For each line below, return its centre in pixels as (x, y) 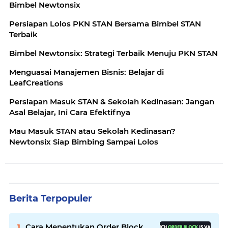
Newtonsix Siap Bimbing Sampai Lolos (84, 141)
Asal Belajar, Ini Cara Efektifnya (70, 112)
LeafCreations (36, 82)
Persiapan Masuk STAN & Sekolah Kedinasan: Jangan (112, 101)
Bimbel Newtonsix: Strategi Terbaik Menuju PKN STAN (113, 53)
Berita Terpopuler (51, 198)
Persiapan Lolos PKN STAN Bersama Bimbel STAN (105, 23)
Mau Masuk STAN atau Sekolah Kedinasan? (92, 131)
